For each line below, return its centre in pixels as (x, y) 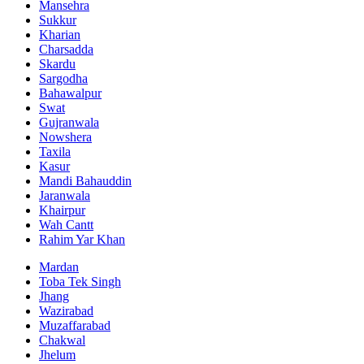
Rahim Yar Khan (82, 239)
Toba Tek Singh (80, 281)
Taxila (55, 151)
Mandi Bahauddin (85, 180)
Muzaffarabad (75, 325)
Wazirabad (66, 310)
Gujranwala (69, 122)
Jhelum (57, 354)
